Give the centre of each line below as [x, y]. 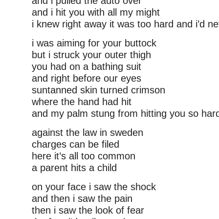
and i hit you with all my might [96, 12]
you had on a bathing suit [87, 66]
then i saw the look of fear [88, 210]
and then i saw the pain [82, 198]
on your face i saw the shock [94, 187]
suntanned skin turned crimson [99, 90]
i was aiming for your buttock [94, 43]
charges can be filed [76, 144]
